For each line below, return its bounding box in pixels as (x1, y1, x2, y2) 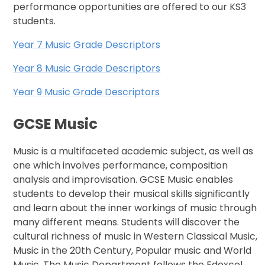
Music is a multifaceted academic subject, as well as (13, 144, 254, 159)
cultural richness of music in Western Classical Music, (13, 230, 258, 244)
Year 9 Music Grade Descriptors (13, 85, 160, 99)
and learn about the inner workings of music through (13, 201, 257, 215)
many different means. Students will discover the (13, 215, 240, 230)
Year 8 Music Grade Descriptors (13, 62, 161, 76)
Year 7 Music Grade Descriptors (13, 38, 161, 52)
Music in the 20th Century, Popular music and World (13, 244, 252, 258)
